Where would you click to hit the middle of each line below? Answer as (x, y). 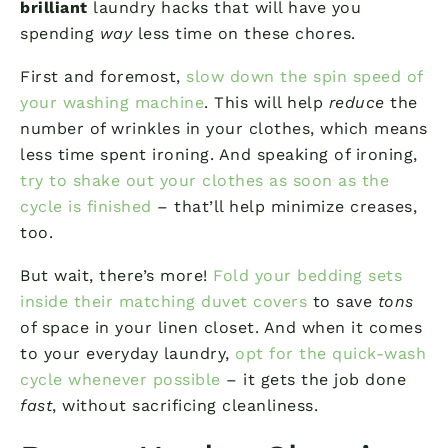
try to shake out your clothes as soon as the (204, 180)
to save (342, 301)
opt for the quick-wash (330, 353)
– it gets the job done (313, 379)
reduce (356, 102)
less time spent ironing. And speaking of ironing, (219, 154)
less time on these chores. (244, 33)
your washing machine (112, 102)
